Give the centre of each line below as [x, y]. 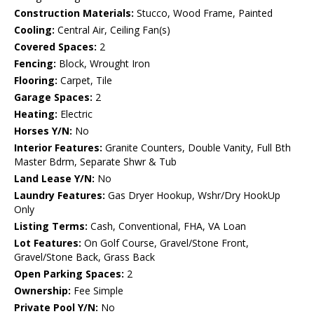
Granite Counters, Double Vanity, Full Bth [197, 148]
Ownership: [42, 291]
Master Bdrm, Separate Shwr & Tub [95, 162]
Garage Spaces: [53, 97]
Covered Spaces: [55, 47]
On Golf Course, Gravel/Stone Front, [165, 243]
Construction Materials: [74, 13]
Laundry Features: [60, 196]
